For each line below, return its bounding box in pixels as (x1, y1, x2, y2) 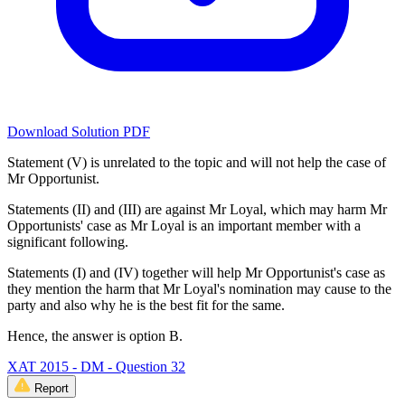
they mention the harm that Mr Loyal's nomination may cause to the (7, 281, 391, 297)
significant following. (7, 234, 128, 250)
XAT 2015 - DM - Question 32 (7, 359, 185, 375)
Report (34, 381, 69, 396)
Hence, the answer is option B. (7, 328, 183, 344)
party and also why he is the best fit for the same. (7, 297, 285, 314)
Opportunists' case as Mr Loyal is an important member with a (7, 218, 361, 234)
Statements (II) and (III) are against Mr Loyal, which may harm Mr (7, 202, 387, 218)
